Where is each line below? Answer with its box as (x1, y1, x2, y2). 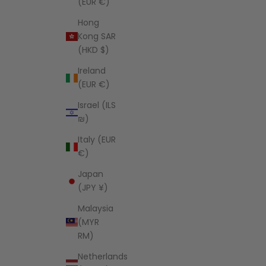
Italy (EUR (78, 134, 116, 146)
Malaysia (78, 202, 113, 215)
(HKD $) (78, 44, 109, 56)
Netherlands (78, 251, 128, 263)
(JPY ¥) (78, 182, 108, 194)
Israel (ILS (78, 99, 116, 112)
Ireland (78, 65, 106, 77)
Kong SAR (78, 30, 116, 43)
